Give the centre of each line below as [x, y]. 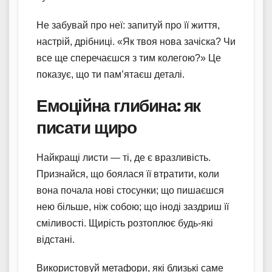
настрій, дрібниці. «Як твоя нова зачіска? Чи [136, 41]
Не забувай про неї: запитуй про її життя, [128, 25]
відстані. [56, 239]
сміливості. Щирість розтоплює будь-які [125, 223]
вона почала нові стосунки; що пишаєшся [130, 190]
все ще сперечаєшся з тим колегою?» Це [129, 58]
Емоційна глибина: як [118, 105]
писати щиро [87, 127]
